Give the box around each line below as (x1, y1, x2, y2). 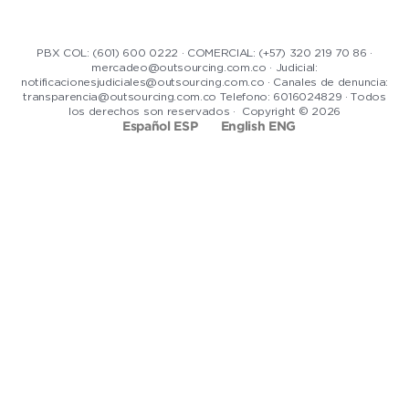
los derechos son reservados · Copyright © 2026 (68, 105, 341, 117)
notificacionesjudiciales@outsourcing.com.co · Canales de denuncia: (21, 76, 388, 88)
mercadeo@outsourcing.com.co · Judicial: (91, 61, 318, 73)
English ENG (220, 121, 296, 132)
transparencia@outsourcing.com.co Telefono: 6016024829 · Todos (23, 90, 386, 102)
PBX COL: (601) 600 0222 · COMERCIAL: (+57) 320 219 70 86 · (37, 47, 372, 58)
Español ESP (122, 121, 198, 132)
